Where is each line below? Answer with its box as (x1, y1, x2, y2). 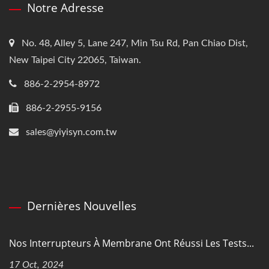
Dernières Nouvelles (27, 198, 136, 214)
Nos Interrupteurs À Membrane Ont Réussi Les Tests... (9, 237, 254, 250)
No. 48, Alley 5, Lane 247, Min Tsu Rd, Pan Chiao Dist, (22, 38, 248, 49)
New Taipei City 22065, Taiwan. (9, 55, 141, 65)
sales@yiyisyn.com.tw (26, 127, 117, 138)
